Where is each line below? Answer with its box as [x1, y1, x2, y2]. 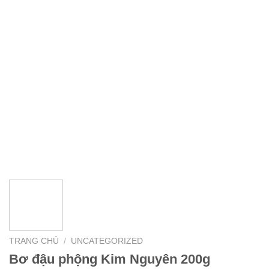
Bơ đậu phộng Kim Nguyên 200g [9, 252, 210, 267]
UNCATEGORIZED [71, 237, 144, 246]
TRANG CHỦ [9, 237, 59, 246]
